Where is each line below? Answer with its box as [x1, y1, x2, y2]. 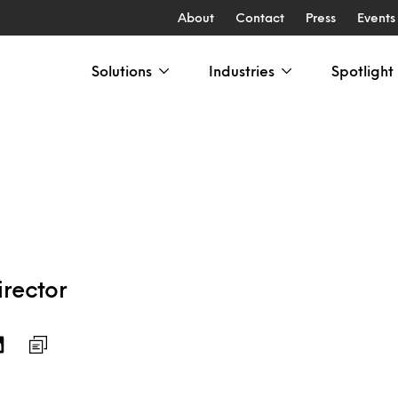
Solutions [92, 65, 152, 76]
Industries [209, 65, 275, 76]
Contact [235, 12, 284, 22]
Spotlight [331, 65, 394, 76]
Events [356, 12, 395, 22]
